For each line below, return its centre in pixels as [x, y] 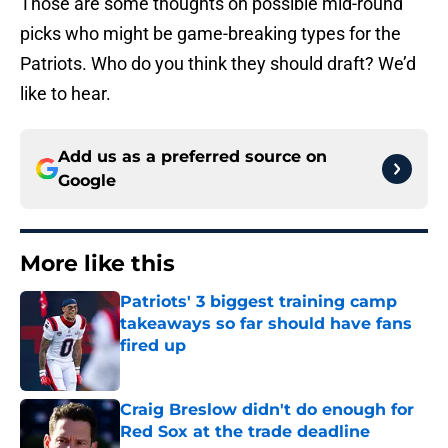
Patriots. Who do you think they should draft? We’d [218, 64]
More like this [97, 264]
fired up [153, 346]
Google [87, 181]
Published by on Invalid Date [206, 365]
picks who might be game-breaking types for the [210, 34]
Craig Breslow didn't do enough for [267, 410]
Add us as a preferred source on [192, 157]
